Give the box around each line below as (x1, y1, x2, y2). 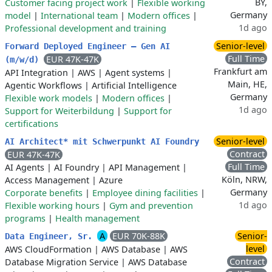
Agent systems (105, 67, 165, 78)
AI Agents (5, 161, 44, 173)
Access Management (5, 174, 89, 186)
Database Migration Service (5, 256, 118, 268)
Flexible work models (5, 92, 92, 104)
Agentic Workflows (5, 80, 82, 91)
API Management (109, 161, 180, 173)
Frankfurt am (214, 66, 267, 77)
